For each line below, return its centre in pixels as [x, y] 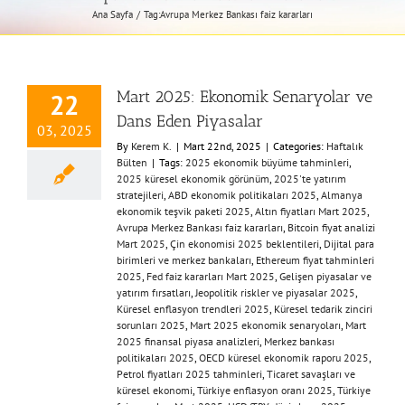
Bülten [132, 162]
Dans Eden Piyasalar [190, 121]
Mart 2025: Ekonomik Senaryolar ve [245, 97]
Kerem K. [151, 146]
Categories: [300, 146]
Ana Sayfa [113, 14]
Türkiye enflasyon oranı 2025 [265, 390]
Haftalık [345, 146]
